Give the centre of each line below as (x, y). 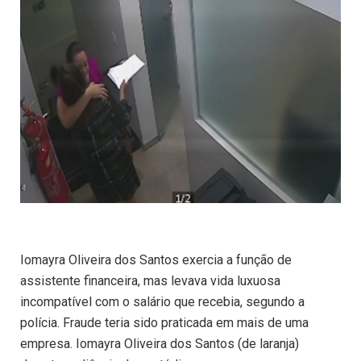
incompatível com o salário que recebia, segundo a (162, 302)
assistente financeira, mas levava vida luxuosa (150, 281)
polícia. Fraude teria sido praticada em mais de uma (164, 323)
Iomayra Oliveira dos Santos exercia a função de (156, 260)
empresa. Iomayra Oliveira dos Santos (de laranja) (160, 344)
